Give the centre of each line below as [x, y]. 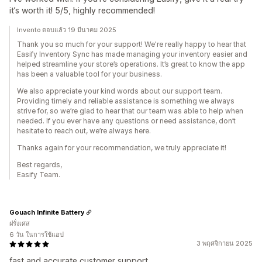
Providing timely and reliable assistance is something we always [126, 101]
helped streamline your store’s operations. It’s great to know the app [131, 64]
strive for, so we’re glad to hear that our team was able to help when [130, 111]
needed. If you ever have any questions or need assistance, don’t [126, 121]
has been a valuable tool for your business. [89, 74]
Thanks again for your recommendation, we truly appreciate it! [122, 148]
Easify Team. [39, 175]
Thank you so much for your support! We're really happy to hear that [132, 44]
